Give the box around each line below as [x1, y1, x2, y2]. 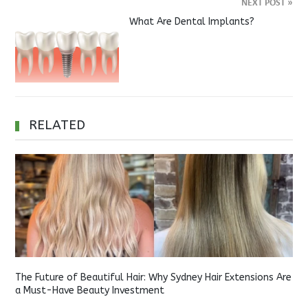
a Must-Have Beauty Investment [15, 285, 165, 296]
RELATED [29, 118, 86, 133]
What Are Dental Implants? [129, 16, 254, 27]
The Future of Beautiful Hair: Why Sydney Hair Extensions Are [15, 272, 292, 283]
